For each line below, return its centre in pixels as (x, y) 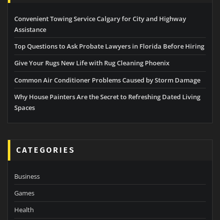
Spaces (25, 108)
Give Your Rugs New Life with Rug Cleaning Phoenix (92, 63)
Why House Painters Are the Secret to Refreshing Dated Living (107, 97)
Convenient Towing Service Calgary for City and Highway (100, 18)
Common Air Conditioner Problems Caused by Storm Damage (107, 80)
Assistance (30, 29)
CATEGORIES (46, 150)
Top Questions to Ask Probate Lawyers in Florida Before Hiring (109, 46)
